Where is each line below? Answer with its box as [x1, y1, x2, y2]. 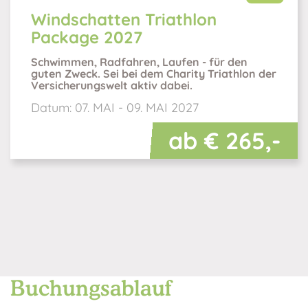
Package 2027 [31, 26, 142, 47]
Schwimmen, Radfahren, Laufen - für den [31, 54, 247, 69]
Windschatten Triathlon [31, 8, 217, 30]
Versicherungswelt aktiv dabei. [31, 78, 192, 92]
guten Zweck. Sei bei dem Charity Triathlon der [31, 66, 276, 80]
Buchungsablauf [10, 274, 171, 300]
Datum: [31, 99, 75, 115]
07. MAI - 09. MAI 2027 [75, 99, 199, 115]
